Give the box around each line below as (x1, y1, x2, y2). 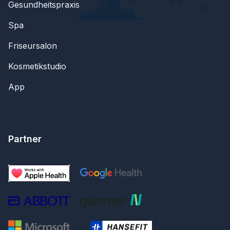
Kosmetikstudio (8, 61, 66, 71)
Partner (8, 133, 42, 144)
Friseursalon (8, 40, 57, 51)
